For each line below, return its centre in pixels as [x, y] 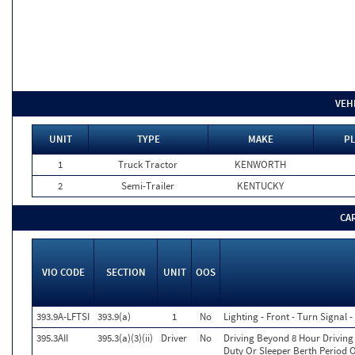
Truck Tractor [148, 164]
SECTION [126, 272]
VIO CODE [63, 272]
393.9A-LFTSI [63, 317]
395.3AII [52, 338]
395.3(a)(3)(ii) [125, 338]
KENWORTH [260, 164]
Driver [174, 338]
